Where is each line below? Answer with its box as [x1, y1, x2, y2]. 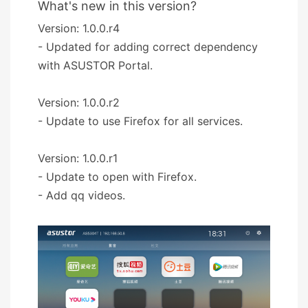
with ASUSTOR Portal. [38, 58, 153, 72]
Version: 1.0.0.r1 [38, 151, 118, 165]
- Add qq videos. [38, 188, 125, 202]
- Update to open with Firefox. [38, 169, 197, 184]
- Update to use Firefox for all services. [38, 113, 243, 128]
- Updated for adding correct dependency [38, 39, 258, 54]
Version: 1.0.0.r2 [38, 95, 120, 109]
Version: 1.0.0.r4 [38, 21, 120, 35]
